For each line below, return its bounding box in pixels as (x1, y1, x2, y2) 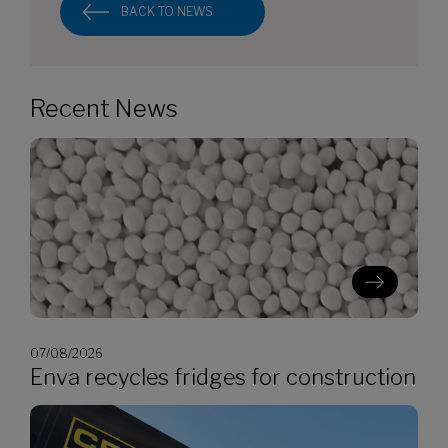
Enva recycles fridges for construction (30, 364, 416, 390)
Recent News (30, 94, 178, 123)
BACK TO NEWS (121, 4, 213, 19)
